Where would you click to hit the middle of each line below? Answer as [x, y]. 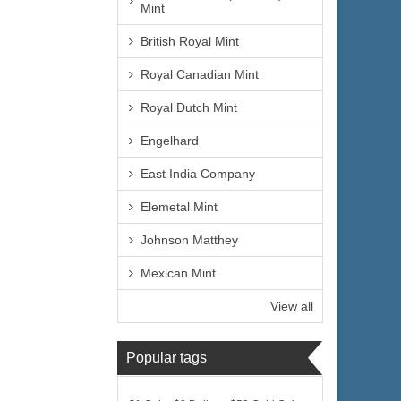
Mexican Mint [178, 273]
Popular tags [166, 358]
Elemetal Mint [179, 207]
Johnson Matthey [189, 240]
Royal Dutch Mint [189, 107]
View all [292, 306]
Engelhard [170, 141]
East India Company [198, 174]
